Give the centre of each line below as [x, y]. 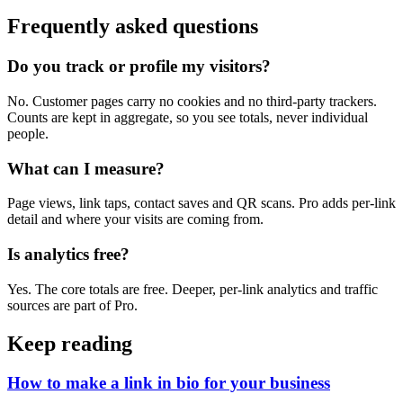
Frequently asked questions [133, 27]
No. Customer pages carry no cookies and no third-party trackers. [192, 101]
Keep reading [70, 343]
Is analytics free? [68, 254]
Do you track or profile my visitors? [139, 67]
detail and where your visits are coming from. [135, 219]
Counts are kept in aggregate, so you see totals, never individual [188, 117]
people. [28, 133]
